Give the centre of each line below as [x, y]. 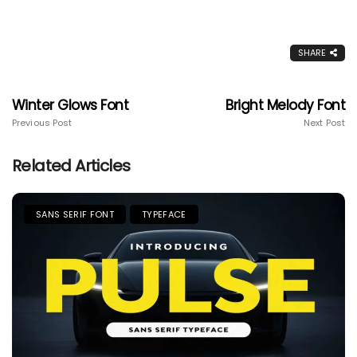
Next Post [324, 122]
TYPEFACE [164, 214]
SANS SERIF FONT [75, 214]
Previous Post [42, 122]
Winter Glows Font [71, 105]
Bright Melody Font [285, 105]
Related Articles [71, 165]
